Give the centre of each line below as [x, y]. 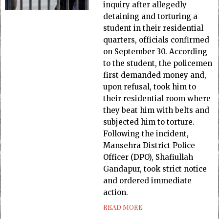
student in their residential [153, 28]
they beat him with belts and [156, 110]
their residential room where [157, 99]
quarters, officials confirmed [156, 40]
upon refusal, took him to [150, 87]
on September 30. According [155, 52]
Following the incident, [146, 134]
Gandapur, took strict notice [155, 169]
